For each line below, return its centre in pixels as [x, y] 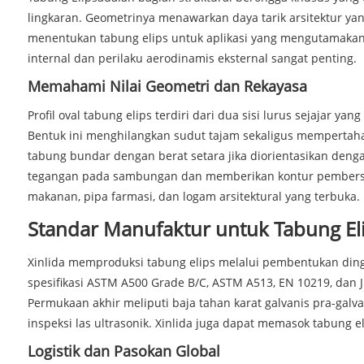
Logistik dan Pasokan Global [123, 351]
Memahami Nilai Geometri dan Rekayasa [167, 86]
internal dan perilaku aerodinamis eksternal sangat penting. [192, 58]
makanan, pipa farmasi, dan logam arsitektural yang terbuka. [193, 196]
